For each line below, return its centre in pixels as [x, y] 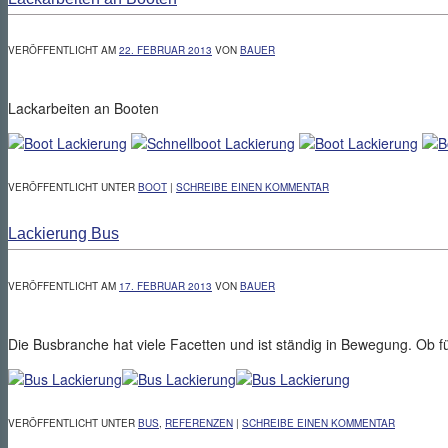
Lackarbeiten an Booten [83, 107]
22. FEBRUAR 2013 [165, 49]
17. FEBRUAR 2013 [165, 285]
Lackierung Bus [63, 233]
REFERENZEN [199, 422]
